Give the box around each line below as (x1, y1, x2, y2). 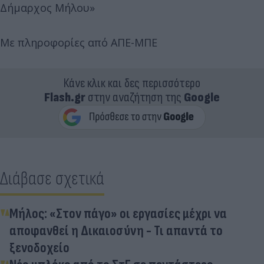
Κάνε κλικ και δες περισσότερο (64, 75, 200, 92)
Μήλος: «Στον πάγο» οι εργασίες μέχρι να (9, 205, 227, 223)
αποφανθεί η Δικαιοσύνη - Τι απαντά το (9, 222, 223, 240)
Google (184, 90, 220, 106)
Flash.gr (44, 90, 85, 106)
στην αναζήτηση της (85, 90, 184, 106)
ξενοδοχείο (9, 239, 70, 257)
